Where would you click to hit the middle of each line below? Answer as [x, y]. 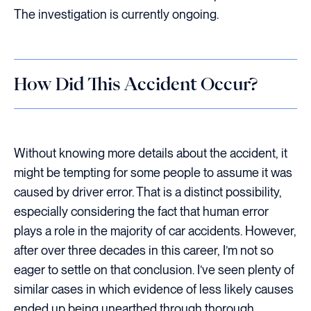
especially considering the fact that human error [141, 211]
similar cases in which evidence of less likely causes [154, 289]
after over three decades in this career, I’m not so [144, 250]
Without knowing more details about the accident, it [151, 153]
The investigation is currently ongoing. [116, 14]
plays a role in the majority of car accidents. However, [155, 231]
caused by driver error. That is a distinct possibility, [148, 192]
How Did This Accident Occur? [136, 84]
